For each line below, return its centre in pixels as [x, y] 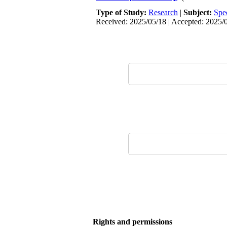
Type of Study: [122, 12]
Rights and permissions [133, 222]
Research [163, 12]
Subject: [199, 12]
